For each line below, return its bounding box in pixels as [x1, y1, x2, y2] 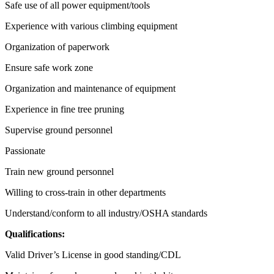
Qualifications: [5, 228, 65, 239]
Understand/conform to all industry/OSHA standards [5, 207, 207, 218]
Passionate [5, 145, 45, 156]
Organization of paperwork [5, 41, 109, 52]
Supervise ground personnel [5, 124, 113, 135]
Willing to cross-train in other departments [5, 187, 166, 198]
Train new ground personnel [5, 166, 114, 177]
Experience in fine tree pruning [5, 103, 124, 114]
